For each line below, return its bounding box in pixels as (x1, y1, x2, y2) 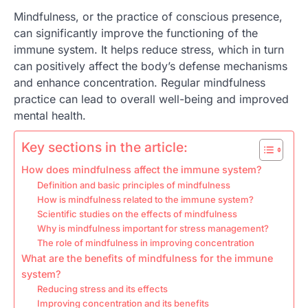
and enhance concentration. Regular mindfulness (14, 76, 265, 90)
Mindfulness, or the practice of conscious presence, (14, 10, 283, 24)
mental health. (14, 109, 86, 123)
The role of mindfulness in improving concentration (36, 237, 254, 249)
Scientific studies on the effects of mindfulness (36, 208, 237, 220)
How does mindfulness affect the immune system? (21, 164, 262, 176)
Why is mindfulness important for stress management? (36, 223, 269, 234)
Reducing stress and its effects (36, 283, 168, 295)
